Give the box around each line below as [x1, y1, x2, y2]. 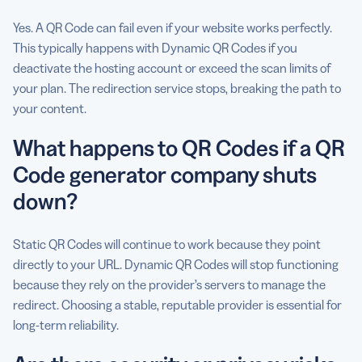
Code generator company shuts [13, 160, 317, 188]
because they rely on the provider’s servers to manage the [13, 276, 326, 293]
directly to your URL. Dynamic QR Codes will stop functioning [13, 255, 339, 272]
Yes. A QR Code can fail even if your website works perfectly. [13, 19, 332, 36]
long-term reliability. [13, 316, 119, 333]
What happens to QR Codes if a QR [13, 133, 345, 162]
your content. [13, 99, 86, 116]
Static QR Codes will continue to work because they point [13, 235, 321, 252]
